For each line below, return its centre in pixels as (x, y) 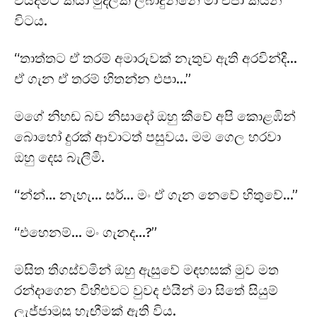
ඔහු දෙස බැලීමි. (59, 157)
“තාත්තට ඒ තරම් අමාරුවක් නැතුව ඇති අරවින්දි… (156, 58)
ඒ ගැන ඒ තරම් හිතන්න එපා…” (103, 79)
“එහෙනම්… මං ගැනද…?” (86, 232)
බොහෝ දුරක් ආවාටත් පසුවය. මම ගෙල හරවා (148, 137)
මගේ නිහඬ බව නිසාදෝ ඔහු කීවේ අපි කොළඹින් (155, 116)
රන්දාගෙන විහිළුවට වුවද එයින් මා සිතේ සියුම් (146, 290)
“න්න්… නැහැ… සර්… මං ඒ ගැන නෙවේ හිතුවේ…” (156, 195)
